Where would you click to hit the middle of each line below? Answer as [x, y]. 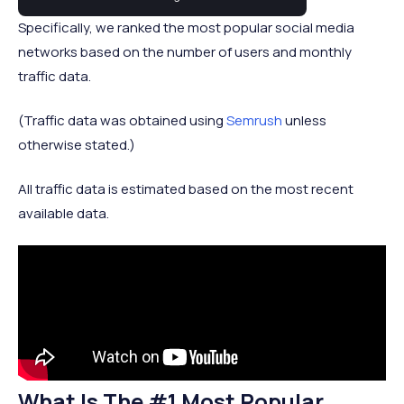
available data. [64, 213]
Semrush [254, 120]
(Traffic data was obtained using [122, 120]
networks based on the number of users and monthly [185, 52]
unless [304, 120]
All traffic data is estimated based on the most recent [186, 189]
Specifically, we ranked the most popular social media [186, 28]
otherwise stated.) [77, 145]
